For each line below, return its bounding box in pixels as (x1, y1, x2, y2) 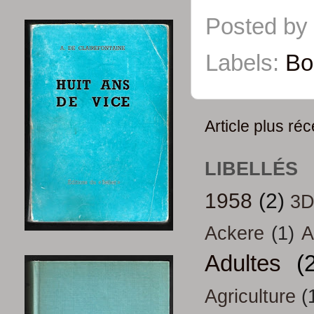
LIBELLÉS (205, 158, 298, 179)
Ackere (205, 223, 264, 245)
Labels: (205, 50, 285, 76)
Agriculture (205, 286, 296, 308)
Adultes (205, 250, 281, 277)
